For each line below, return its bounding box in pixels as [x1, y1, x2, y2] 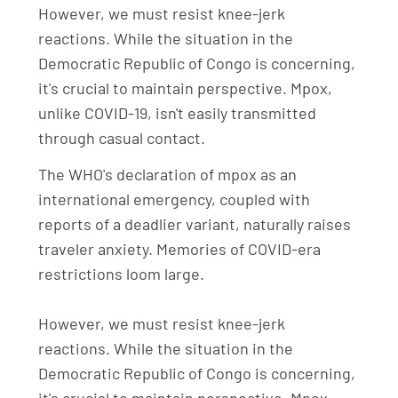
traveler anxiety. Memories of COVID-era [37, 238, 321, 259]
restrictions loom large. [37, 263, 204, 283]
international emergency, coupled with [37, 188, 310, 209]
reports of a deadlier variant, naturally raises [37, 213, 351, 234]
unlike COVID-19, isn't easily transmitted [37, 102, 316, 123]
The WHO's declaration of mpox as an [37, 163, 297, 184]
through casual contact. [37, 127, 205, 147]
